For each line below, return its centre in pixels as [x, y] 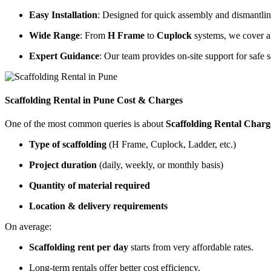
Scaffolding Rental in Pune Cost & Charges [94, 100]
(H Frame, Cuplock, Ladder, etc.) [171, 145]
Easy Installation [63, 15]
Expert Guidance [64, 56]
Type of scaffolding [68, 145]
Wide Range [54, 35]
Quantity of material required [90, 186]
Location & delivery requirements [98, 206]
